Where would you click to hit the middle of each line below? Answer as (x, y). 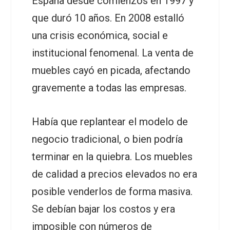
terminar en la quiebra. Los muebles (112, 157)
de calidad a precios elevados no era (115, 174)
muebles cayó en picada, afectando (111, 70)
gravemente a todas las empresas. (109, 88)
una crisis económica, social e (100, 35)
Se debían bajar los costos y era (104, 209)
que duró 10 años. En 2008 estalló (108, 18)
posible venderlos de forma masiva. (114, 191)
